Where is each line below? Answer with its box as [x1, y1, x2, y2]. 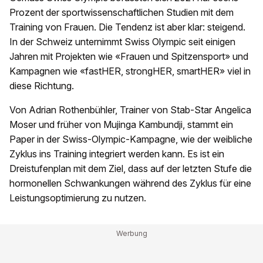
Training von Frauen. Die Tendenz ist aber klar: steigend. [9, 21, 245, 33]
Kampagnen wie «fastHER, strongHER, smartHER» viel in [9, 65, 251, 77]
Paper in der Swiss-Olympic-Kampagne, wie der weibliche [9, 133, 252, 146]
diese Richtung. [9, 80, 74, 92]
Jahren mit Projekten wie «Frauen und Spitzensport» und [9, 50, 248, 63]
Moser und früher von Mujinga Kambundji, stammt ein [9, 119, 233, 131]
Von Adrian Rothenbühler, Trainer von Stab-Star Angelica [9, 104, 251, 116]
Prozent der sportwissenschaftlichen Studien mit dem [9, 6, 234, 19]
